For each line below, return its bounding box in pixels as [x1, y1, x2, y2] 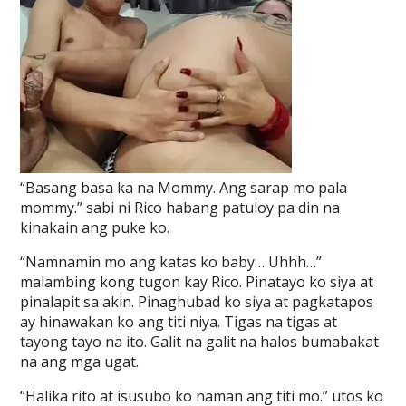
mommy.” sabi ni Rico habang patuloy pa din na [20, 198, 341, 217]
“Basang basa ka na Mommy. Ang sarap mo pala [20, 178, 348, 198]
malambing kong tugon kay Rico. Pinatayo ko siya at [20, 272, 374, 292]
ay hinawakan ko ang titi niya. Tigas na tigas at [20, 312, 338, 332]
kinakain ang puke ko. [20, 217, 170, 237]
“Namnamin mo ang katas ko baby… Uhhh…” [20, 252, 323, 272]
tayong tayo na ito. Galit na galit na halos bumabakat [20, 332, 380, 352]
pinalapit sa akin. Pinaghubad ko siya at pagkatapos [20, 292, 374, 312]
